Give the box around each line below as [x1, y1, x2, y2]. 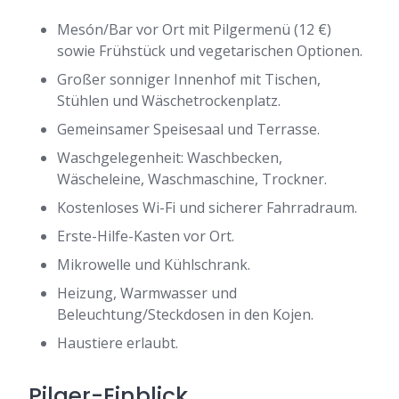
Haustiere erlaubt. [57, 333, 178, 353]
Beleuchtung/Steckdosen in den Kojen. [57, 305, 313, 324]
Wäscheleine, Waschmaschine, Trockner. [57, 169, 327, 189]
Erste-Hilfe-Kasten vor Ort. [57, 226, 234, 246]
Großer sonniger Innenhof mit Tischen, [57, 69, 321, 89]
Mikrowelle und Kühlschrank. [57, 255, 250, 274]
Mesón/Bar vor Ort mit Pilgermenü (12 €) [57, 20, 331, 39]
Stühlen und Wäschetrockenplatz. [57, 91, 281, 110]
